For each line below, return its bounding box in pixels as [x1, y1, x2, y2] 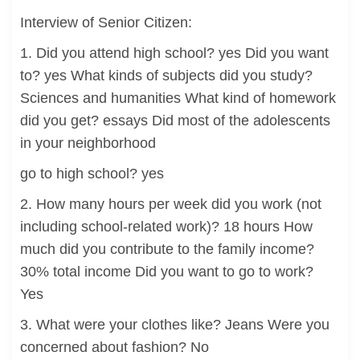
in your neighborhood [20, 135, 156, 151]
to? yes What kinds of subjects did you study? [20, 67, 313, 84]
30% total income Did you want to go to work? [20, 264, 313, 280]
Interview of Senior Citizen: [20, 14, 192, 31]
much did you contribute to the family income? [20, 241, 314, 257]
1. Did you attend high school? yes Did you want [20, 45, 329, 61]
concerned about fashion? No [20, 339, 209, 355]
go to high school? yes [20, 166, 164, 182]
